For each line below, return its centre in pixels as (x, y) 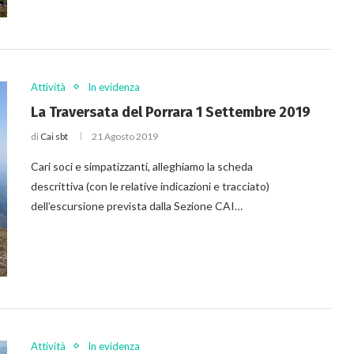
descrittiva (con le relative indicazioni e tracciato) (150, 186)
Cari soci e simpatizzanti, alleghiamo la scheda (142, 166)
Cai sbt (54, 136)
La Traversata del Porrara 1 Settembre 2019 (171, 112)
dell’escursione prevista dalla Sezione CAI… (137, 205)
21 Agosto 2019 (125, 136)
